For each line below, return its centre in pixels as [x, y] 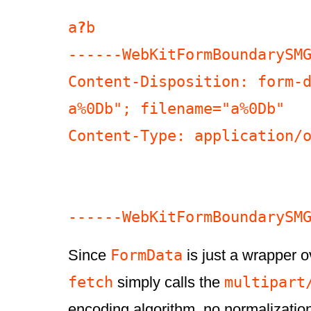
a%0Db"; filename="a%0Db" [176, 109]
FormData [146, 255]
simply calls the [169, 283]
